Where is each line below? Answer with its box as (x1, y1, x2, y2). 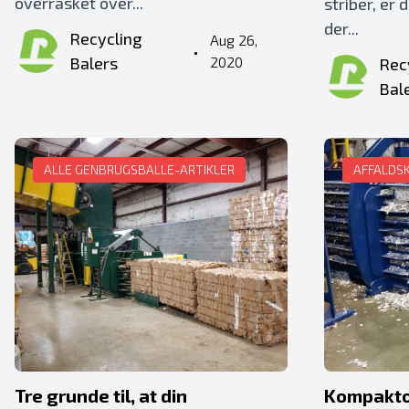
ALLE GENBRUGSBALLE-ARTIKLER (44, 162, 235, 177)
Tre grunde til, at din (15, 384, 187, 406)
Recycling (69, 28, 142, 48)
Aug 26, (209, 31, 257, 48)
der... (324, 18, 360, 38)
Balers (69, 53, 118, 73)
